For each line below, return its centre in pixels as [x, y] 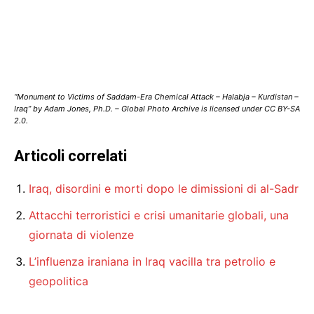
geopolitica [59, 281]
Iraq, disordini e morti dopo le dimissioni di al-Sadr [164, 189]
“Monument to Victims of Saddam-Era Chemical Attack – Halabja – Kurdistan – [156, 97]
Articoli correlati [70, 156]
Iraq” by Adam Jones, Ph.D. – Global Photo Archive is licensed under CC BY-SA [157, 109]
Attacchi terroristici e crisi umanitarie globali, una [159, 216]
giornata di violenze [81, 235]
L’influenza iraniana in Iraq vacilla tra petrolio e [152, 262]
